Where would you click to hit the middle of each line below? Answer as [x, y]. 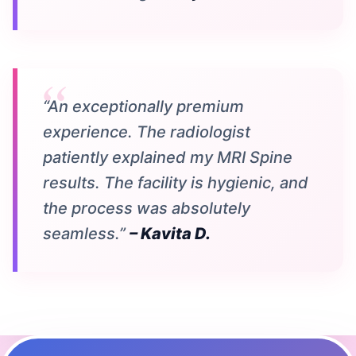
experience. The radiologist [147, 132]
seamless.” [86, 233]
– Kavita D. [170, 233]
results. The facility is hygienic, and [176, 182]
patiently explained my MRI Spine [168, 157]
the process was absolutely [147, 208]
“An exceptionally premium [143, 106]
